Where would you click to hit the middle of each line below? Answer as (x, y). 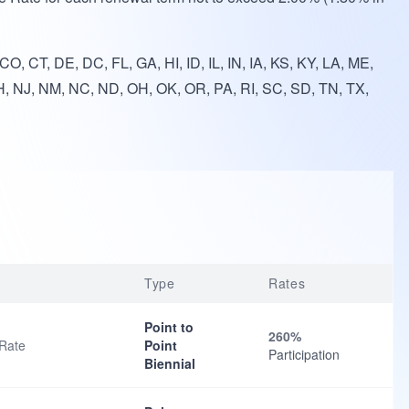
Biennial (170, 363)
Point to (169, 327)
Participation (304, 354)
